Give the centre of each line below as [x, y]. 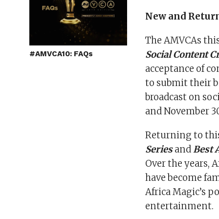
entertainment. [180, 206]
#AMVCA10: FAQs [61, 54]
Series [159, 150]
